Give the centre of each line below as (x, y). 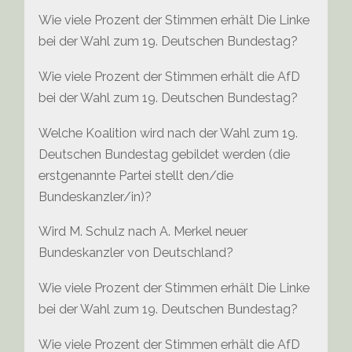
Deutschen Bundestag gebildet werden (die (165, 154)
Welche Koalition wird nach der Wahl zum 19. (169, 133)
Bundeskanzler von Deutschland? (136, 253)
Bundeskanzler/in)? (95, 196)
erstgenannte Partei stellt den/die (136, 175)
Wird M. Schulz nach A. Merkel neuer (143, 232)
